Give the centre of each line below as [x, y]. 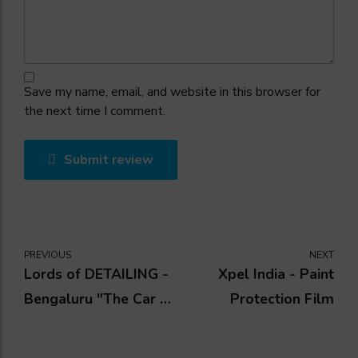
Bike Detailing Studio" [97, 324]
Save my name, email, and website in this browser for [172, 92]
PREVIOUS [48, 255]
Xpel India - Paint [276, 274]
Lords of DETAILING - [96, 274]
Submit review [109, 160]
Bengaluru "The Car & [97, 299]
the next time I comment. [95, 111]
